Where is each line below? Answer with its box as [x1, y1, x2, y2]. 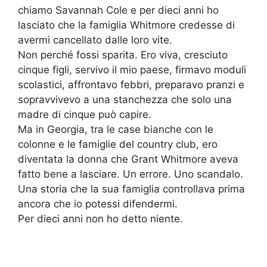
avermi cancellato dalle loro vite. [18, 34, 172, 46]
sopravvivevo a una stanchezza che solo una [18, 94, 232, 106]
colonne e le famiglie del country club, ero [18, 138, 218, 151]
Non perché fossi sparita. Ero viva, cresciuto [18, 49, 228, 61]
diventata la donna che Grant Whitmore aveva [18, 153, 238, 166]
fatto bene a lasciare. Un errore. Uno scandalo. [18, 168, 243, 181]
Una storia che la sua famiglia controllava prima [18, 183, 245, 195]
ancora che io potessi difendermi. [18, 198, 178, 210]
